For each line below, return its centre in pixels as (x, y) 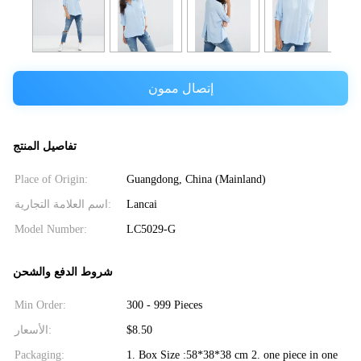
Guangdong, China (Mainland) (196, 180)
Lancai (141, 205)
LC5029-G (151, 230)
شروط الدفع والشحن (63, 272)
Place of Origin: (51, 180)
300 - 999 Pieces (164, 305)
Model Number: (51, 230)
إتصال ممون (180, 88)
